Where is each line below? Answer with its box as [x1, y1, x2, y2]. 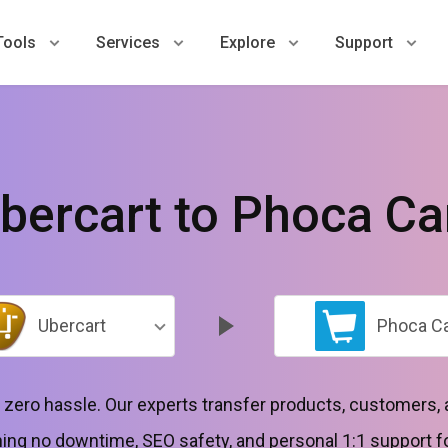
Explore [220, 32, 275, 52]
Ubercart [33, 315, 106, 336]
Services [96, 32, 160, 52]
